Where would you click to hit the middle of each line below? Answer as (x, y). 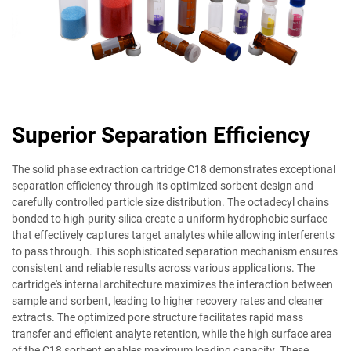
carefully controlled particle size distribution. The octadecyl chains (170, 203)
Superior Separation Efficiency (161, 136)
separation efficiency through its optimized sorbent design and (163, 186)
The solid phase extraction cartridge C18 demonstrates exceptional (174, 170)
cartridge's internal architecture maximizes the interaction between (172, 285)
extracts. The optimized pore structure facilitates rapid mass (157, 318)
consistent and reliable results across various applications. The (163, 268)
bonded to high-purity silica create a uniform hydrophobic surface (170, 219)
